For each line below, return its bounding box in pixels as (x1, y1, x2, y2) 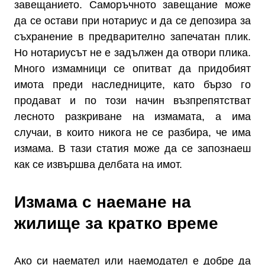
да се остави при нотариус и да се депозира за (14, 15, 251, 27)
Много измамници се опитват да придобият (14, 63, 251, 75)
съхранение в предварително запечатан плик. (14, 31, 251, 43)
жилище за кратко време (14, 214, 218, 232)
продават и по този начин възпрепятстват (14, 95, 251, 106)
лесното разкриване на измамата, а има (14, 111, 251, 122)
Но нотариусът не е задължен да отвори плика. (14, 47, 251, 59)
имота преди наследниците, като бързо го (14, 79, 251, 91)
